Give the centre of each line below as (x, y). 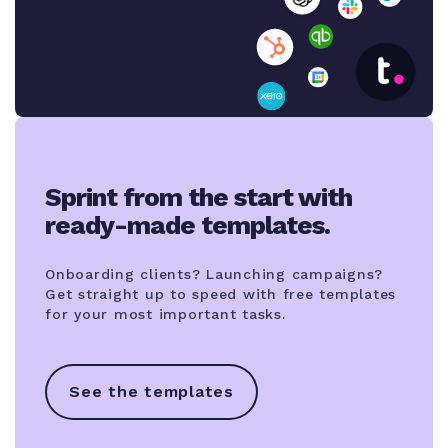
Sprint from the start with (198, 196)
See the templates (151, 391)
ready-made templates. (187, 224)
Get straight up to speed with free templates (220, 293)
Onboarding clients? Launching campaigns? (214, 273)
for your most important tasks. (165, 313)
